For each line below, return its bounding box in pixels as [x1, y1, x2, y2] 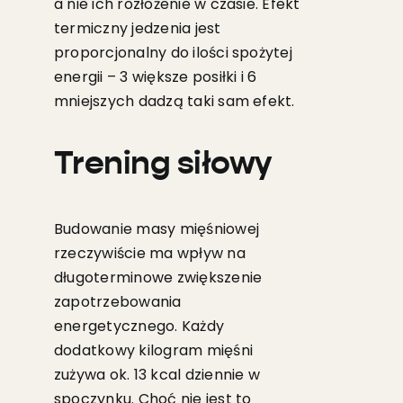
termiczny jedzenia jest [53, 18, 221, 40]
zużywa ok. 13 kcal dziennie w [53, 364, 260, 386]
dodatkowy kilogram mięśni [53, 340, 253, 362]
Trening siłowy [53, 148, 272, 182]
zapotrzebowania [53, 291, 182, 313]
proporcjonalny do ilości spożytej [53, 42, 292, 64]
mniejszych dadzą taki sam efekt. [53, 91, 295, 112]
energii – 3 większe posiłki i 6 [53, 67, 257, 88]
